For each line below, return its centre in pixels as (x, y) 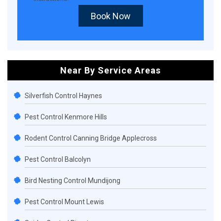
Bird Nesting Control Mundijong (73, 181)
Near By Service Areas (110, 71)
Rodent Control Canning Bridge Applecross (91, 138)
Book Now (110, 16)
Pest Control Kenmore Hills (66, 117)
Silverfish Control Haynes (63, 96)
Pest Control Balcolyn (58, 160)
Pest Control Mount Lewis (64, 202)
